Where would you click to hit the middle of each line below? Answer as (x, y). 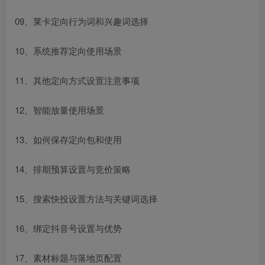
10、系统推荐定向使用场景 (68, 50)
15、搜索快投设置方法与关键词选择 (86, 198)
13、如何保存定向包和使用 (68, 139)
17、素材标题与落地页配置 (68, 257)
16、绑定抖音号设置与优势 (68, 228)
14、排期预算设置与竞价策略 (73, 169)
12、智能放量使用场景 (59, 109)
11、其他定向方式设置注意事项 (77, 80)
